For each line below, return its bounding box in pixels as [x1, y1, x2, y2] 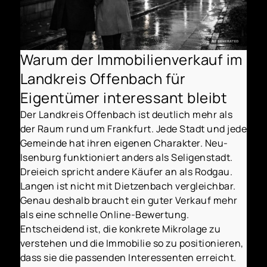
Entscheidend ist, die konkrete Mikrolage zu [20, 222, 221, 235]
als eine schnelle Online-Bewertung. [20, 207, 190, 221]
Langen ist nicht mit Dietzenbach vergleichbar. [20, 179, 236, 193]
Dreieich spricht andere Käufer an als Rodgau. [20, 164, 233, 178]
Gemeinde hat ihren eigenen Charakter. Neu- [20, 136, 228, 150]
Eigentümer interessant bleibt [20, 87, 228, 107]
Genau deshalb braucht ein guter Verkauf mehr [20, 193, 238, 207]
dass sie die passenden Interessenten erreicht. [20, 250, 237, 264]
